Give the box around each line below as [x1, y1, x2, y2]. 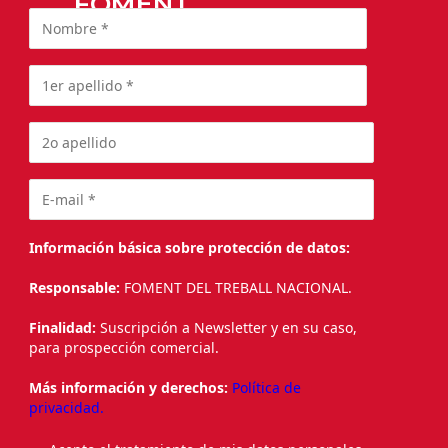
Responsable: [29, 277, 124, 297]
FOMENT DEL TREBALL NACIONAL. [124, 277, 356, 297]
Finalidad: [29, 317, 96, 337]
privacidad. [29, 397, 104, 417]
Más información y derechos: [29, 377, 228, 397]
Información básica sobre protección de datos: [29, 237, 350, 257]
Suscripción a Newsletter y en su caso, [96, 317, 357, 337]
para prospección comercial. [29, 337, 219, 357]
